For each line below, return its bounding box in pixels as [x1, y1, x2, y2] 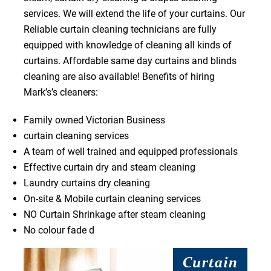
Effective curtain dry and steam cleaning [23, 161, 195, 173]
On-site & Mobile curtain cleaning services [23, 192, 201, 204]
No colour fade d [23, 224, 94, 236]
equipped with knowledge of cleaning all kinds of [23, 39, 232, 51]
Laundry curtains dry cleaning [23, 177, 150, 189]
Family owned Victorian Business [23, 114, 165, 126]
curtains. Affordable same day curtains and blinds [23, 54, 237, 67]
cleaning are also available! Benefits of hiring [23, 70, 215, 82]
